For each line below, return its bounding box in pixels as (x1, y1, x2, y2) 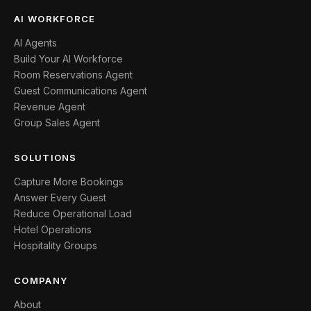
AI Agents (14, 37, 57, 49)
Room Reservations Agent (14, 69, 133, 81)
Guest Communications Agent (14, 85, 147, 96)
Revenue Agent (14, 101, 85, 112)
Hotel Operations (14, 224, 92, 235)
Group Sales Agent (14, 117, 100, 128)
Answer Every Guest (14, 192, 106, 203)
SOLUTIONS (14, 152, 77, 163)
